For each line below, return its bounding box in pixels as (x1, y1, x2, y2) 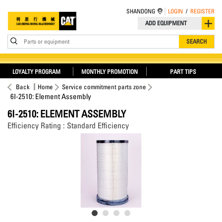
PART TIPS (170, 68, 197, 75)
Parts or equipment (24, 38, 69, 45)
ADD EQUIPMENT (145, 19, 187, 27)
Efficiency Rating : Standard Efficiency (7, 120, 129, 130)
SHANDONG (126, 7, 155, 15)
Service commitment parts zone (62, 83, 146, 91)
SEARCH (186, 38, 207, 45)
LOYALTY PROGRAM (12, 68, 60, 75)
